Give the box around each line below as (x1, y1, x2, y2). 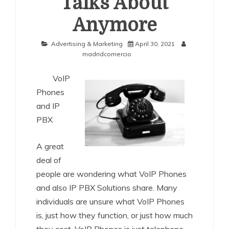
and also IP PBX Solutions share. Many (36, 182, 177, 193)
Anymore (72, 15, 157, 36)
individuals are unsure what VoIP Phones (36, 196, 185, 207)
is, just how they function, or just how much (36, 210, 193, 220)
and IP (36, 101, 60, 111)
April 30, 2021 (135, 40, 175, 48)
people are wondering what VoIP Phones (36, 169, 187, 179)
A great (36, 141, 64, 151)
